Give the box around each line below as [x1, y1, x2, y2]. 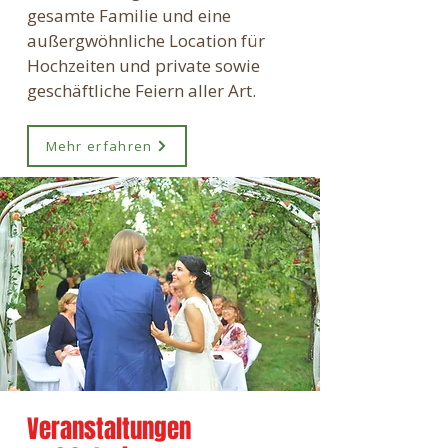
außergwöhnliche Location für [27, 29, 265, 52]
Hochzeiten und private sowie [27, 54, 260, 77]
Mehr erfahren [45, 137, 153, 155]
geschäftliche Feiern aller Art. [27, 79, 256, 102]
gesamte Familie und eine [27, 4, 231, 27]
